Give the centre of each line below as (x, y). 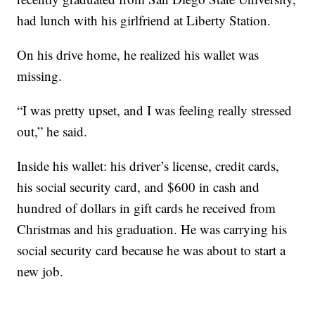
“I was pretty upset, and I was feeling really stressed (155, 110)
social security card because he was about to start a (152, 250)
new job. (40, 271)
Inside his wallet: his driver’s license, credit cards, (148, 165)
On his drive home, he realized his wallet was (138, 54)
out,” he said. (52, 131)
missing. (40, 75)
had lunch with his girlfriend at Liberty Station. (144, 20)
